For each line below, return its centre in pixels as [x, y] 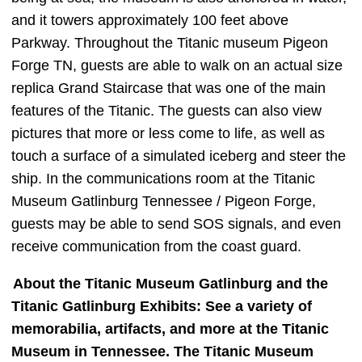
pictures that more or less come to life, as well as [168, 133]
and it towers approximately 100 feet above [150, 20]
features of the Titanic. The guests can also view [166, 110]
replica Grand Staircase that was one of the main [168, 88]
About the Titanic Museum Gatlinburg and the [170, 283]
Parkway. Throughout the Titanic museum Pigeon [170, 42]
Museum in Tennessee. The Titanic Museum [162, 351]
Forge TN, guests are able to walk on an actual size [177, 65]
